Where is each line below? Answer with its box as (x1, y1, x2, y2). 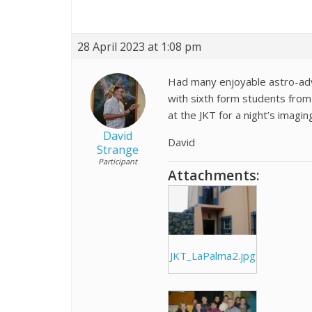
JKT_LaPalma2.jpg (169, 249, 256, 263)
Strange (96, 141, 139, 157)
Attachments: (168, 165, 260, 185)
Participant (97, 155, 137, 166)
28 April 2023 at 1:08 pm (77, 38, 201, 54)
